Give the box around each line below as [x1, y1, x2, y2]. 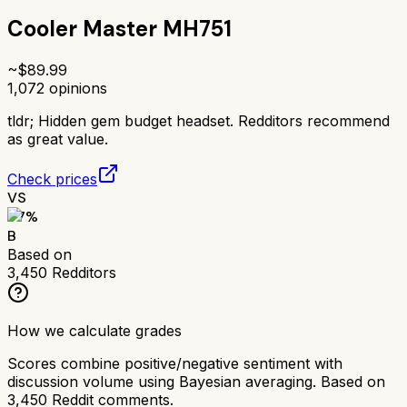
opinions [45, 78, 107, 97]
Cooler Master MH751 [7, 14, 232, 43]
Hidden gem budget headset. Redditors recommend [38, 111, 390, 130]
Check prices [7, 169, 97, 188]
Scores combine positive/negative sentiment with [7, 353, 342, 372]
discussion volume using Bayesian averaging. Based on [7, 372, 385, 391]
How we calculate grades [7, 321, 182, 340]
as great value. [7, 129, 108, 148]
